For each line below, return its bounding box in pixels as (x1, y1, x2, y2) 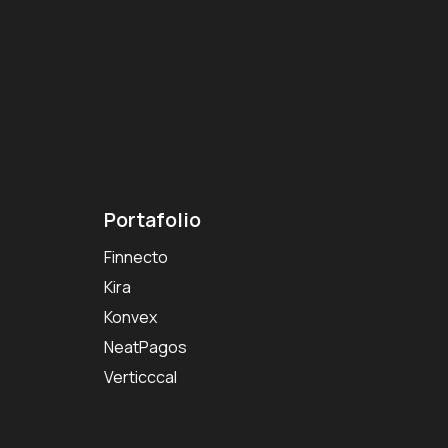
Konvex (104, 305, 158, 328)
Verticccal (104, 365, 178, 388)
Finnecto (104, 245, 169, 268)
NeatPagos (104, 335, 188, 358)
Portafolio (104, 205, 202, 233)
